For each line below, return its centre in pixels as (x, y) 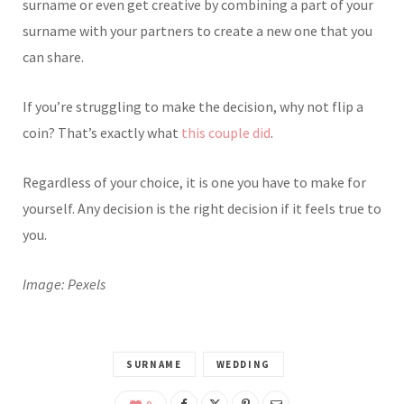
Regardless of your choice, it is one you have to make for (194, 182)
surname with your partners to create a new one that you (197, 30)
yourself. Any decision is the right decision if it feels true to (202, 208)
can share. (53, 56)
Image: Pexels (65, 284)
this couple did (226, 132)
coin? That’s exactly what (102, 132)
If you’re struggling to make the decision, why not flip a (193, 106)
